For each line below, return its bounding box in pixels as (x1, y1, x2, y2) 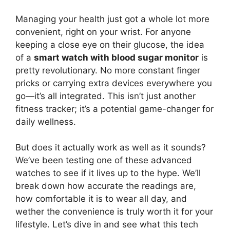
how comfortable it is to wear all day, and (15, 194, 187, 204)
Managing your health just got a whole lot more (15, 13, 209, 24)
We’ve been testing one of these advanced (15, 155, 192, 165)
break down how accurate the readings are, (15, 181, 196, 191)
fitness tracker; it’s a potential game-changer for (15, 103, 214, 114)
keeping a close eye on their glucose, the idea (15, 39, 204, 50)
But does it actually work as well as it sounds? (15, 142, 206, 152)
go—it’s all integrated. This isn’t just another (15, 90, 196, 101)
